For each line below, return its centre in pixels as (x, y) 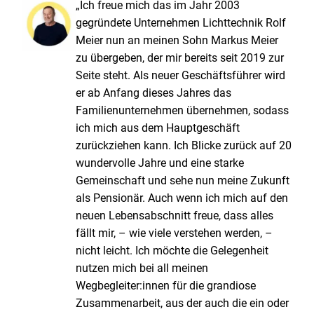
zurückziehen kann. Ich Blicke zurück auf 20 (184, 146)
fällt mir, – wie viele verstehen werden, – (175, 233)
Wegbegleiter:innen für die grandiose (166, 286)
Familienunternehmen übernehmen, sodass (183, 111)
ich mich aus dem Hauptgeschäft (158, 128)
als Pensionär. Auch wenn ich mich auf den (182, 198)
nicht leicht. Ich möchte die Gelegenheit (172, 251)
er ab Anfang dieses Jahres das (154, 93)
